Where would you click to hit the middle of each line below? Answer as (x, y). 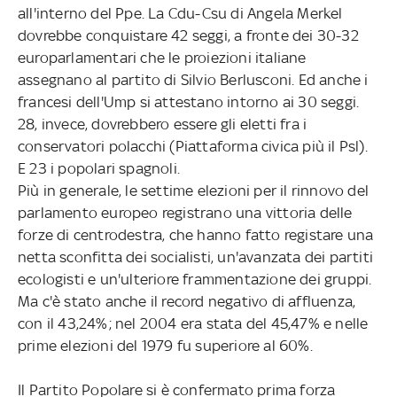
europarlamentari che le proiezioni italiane (162, 57)
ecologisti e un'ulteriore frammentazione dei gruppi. (195, 279)
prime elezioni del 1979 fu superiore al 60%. (165, 345)
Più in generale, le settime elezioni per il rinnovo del (193, 190)
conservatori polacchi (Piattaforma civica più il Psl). (192, 146)
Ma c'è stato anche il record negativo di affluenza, (187, 301)
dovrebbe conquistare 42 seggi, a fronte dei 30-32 (188, 35)
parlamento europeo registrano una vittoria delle (185, 212)
